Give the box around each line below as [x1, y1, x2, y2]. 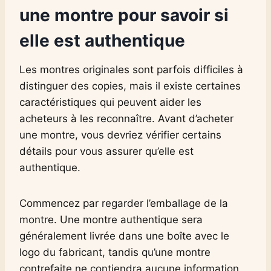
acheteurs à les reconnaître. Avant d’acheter [19, 112, 233, 125]
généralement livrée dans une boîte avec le [19, 229, 229, 242]
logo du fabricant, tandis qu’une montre [19, 246, 211, 258]
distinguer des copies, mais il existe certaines [19, 79, 241, 92]
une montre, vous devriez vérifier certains [19, 128, 221, 141]
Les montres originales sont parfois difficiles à [19, 63, 243, 76]
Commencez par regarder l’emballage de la [19, 197, 228, 209]
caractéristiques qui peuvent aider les [19, 96, 201, 108]
